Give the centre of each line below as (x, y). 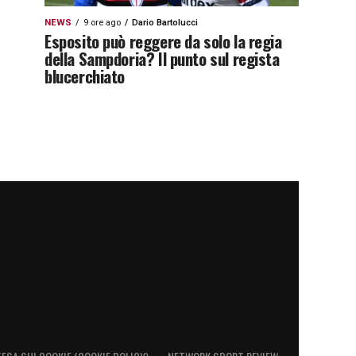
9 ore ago (102, 23)
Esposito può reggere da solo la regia (163, 41)
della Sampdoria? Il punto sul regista (162, 58)
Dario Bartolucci (165, 23)
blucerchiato (85, 76)
